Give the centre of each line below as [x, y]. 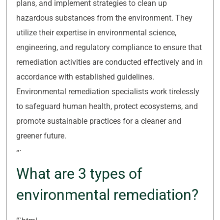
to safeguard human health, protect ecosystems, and [107, 106]
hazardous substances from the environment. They [104, 18]
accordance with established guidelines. [85, 77]
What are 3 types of [79, 174]
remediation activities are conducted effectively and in [110, 62]
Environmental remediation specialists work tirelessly [108, 92]
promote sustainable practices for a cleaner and [99, 121]
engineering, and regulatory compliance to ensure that [109, 47]
